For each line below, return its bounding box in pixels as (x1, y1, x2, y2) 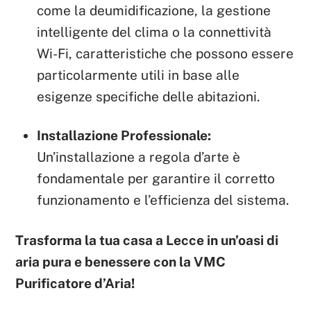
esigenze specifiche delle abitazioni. (37, 88, 260, 104)
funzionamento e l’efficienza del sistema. (37, 192, 289, 208)
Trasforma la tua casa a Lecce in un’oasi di (15, 232, 279, 248)
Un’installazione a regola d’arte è (37, 149, 241, 165)
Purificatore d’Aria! (15, 275, 135, 291)
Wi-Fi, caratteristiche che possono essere (37, 45, 294, 61)
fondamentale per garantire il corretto (37, 170, 276, 186)
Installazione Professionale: (37, 127, 212, 143)
